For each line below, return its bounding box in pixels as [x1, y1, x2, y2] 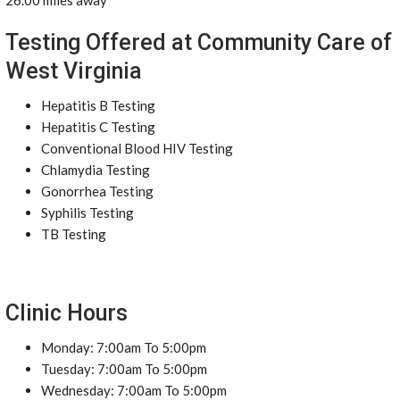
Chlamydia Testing [41, 162, 150, 178]
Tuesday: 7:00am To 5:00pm [41, 361, 207, 377]
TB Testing [41, 226, 106, 242]
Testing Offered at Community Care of [5, 29, 392, 55]
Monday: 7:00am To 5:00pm [41, 339, 206, 355]
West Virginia [5, 58, 142, 84]
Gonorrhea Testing [41, 183, 154, 199]
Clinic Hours [5, 300, 128, 326]
